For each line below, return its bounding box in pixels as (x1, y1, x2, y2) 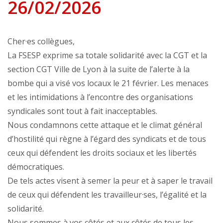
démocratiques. (7, 161, 64, 173)
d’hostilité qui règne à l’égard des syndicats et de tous (7, 133, 206, 145)
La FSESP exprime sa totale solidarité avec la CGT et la (7, 50, 207, 61)
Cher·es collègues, (7, 36, 75, 47)
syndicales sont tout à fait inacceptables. (7, 106, 157, 117)
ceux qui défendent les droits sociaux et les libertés (7, 147, 197, 159)
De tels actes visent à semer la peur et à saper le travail (7, 175, 213, 187)
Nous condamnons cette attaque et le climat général (7, 119, 202, 131)
